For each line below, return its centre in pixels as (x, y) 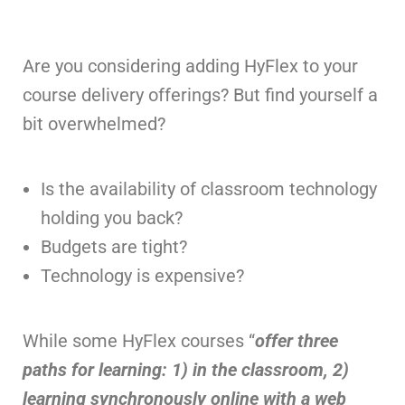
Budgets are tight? (114, 247)
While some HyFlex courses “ (139, 341)
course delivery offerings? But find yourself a (200, 95)
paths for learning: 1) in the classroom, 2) (186, 370)
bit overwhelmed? (94, 124)
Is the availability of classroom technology (209, 189)
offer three (297, 341)
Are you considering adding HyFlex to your (190, 66)
